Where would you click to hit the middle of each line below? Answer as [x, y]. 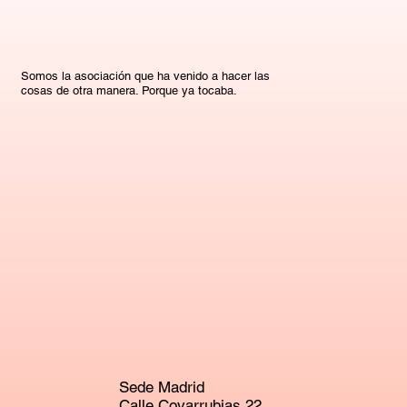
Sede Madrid [161, 387]
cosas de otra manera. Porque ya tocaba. [129, 91]
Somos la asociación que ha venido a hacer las [145, 76]
